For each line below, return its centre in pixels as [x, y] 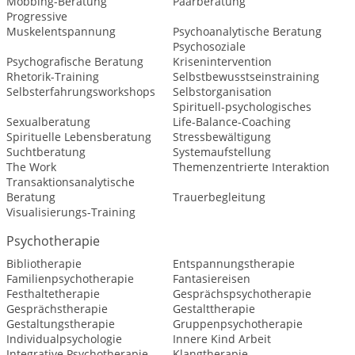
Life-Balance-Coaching [231, 122]
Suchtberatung [46, 152]
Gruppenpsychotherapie [237, 324]
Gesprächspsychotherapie [242, 294]
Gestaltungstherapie [61, 324]
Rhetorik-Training [53, 76]
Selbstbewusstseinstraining [246, 76]
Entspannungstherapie [233, 263]
